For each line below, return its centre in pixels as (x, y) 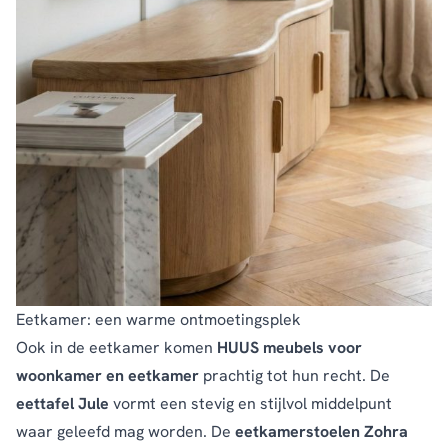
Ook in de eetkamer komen (116, 348)
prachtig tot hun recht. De (294, 376)
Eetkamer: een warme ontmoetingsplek (158, 320)
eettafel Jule (62, 404)
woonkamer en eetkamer (107, 376)
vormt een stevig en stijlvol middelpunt (250, 404)
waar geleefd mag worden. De (125, 432)
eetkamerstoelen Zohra (321, 432)
